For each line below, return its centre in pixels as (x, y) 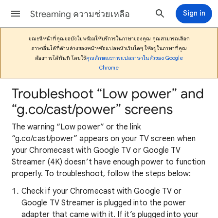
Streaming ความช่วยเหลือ (80, 14)
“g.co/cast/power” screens (92, 109)
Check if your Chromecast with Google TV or (102, 191)
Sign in (194, 13)
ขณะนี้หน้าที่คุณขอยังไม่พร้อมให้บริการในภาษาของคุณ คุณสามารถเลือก (109, 38)
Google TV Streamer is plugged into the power (104, 203)
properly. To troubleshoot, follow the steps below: (101, 174)
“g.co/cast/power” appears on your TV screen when (104, 139)
